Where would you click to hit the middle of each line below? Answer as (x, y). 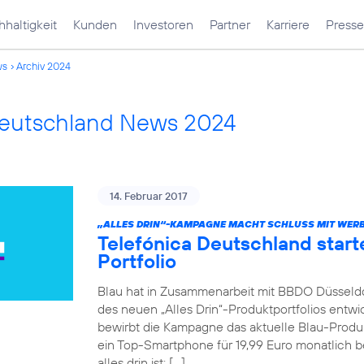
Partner (230, 24)
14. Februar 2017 (149, 196)
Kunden (95, 24)
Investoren (163, 24)
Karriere (288, 24)
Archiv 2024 (43, 66)
